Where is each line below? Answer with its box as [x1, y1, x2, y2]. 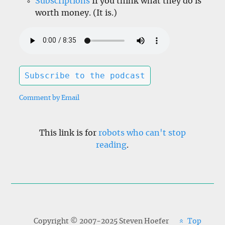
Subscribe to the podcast [25, 71, 145, 81]
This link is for [39, 129, 98, 138]
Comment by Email [19, 94, 80, 102]
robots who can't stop [98, 129, 186, 138]
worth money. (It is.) [35, 9, 118, 17]
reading [96, 141, 127, 150]
